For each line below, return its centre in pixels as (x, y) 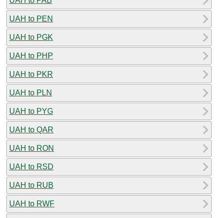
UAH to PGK (31, 37)
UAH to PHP (31, 55)
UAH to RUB (31, 185)
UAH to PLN (31, 92)
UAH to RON (32, 148)
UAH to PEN (31, 18)
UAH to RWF (32, 203)
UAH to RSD (31, 166)
